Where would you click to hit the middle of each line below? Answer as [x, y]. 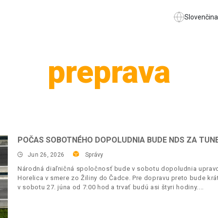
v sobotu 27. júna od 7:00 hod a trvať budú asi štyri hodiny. [108, 187]
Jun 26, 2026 [46, 155]
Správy [94, 155]
